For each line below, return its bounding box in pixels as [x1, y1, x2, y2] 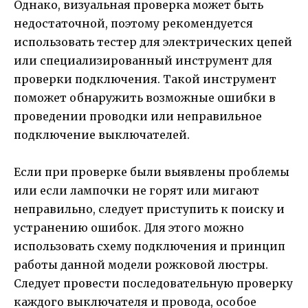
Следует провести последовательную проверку [14, 276, 293, 290]
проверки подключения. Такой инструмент [14, 71, 276, 86]
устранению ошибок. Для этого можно [14, 220, 244, 234]
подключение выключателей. [14, 127, 190, 142]
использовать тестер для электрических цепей [14, 34, 292, 49]
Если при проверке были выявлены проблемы [14, 164, 289, 179]
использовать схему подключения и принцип [14, 239, 285, 253]
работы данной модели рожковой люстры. [14, 257, 268, 272]
